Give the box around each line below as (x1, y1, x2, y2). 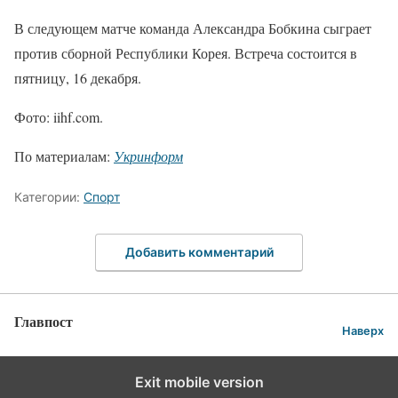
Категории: (14, 188, 84, 204)
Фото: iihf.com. (14, 107, 103, 126)
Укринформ (114, 146, 183, 165)
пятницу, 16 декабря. (14, 68, 141, 87)
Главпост (14, 311, 73, 332)
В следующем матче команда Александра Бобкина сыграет (14, 18, 371, 37)
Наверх (342, 323, 384, 338)
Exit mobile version (134, 373, 264, 392)
